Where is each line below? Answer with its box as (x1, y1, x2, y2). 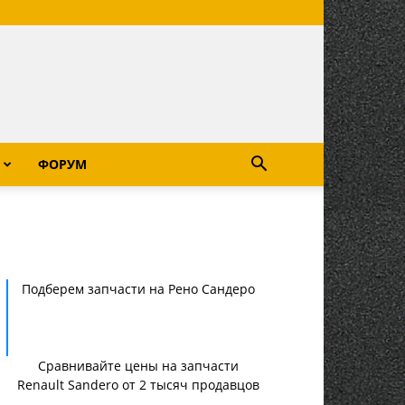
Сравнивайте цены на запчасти (38, 357, 239, 374)
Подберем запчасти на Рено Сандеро (22, 280, 255, 297)
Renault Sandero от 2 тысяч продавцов (17, 376, 259, 393)
